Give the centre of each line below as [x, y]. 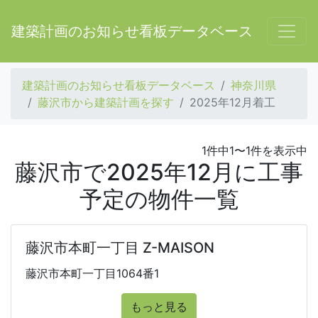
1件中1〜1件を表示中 [254, 150]
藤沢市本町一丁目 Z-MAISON [120, 248]
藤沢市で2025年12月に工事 [159, 172]
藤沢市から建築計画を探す [106, 102]
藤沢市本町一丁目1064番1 [92, 273]
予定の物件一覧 [159, 199]
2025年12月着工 [232, 102]
